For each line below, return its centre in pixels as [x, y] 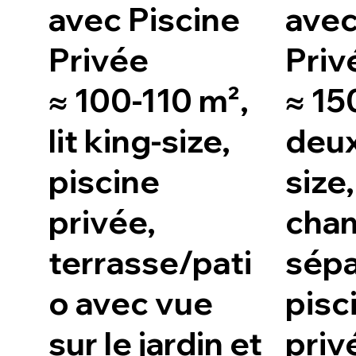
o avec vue [131, 303]
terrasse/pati [151, 263]
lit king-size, [140, 141]
